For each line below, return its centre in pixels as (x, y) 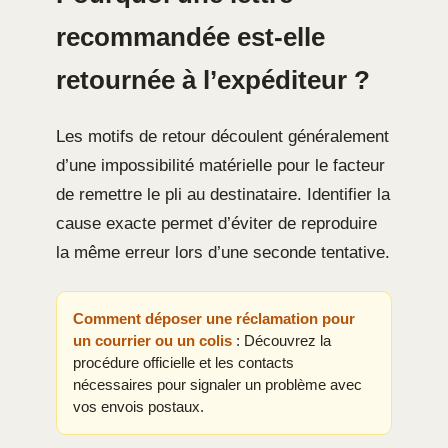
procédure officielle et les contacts (183, 363)
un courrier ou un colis (152, 341)
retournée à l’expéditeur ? (213, 80)
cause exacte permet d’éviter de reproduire (216, 224)
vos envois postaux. (138, 407)
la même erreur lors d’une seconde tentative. (223, 253)
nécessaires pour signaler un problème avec (217, 385)
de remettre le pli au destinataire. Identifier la (223, 195)
